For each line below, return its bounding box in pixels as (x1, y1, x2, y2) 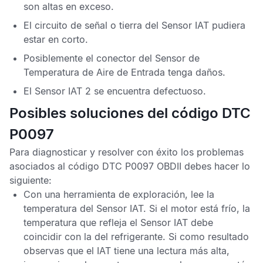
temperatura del (23, 203, 96, 214)
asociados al (9, 160, 68, 172)
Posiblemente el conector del (23, 52, 155, 64)
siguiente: (9, 174, 52, 186)
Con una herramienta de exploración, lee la (23, 188, 214, 200)
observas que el (23, 245, 97, 257)
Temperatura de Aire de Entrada (23, 66, 165, 78)
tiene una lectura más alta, (111, 245, 230, 257)
